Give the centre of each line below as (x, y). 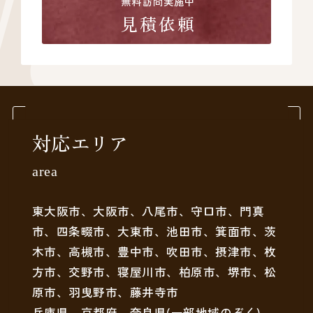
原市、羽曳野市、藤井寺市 (105, 292)
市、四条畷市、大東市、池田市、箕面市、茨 (154, 232)
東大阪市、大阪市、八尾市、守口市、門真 (148, 211)
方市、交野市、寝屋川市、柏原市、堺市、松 (154, 272)
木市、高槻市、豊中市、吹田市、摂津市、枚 (154, 252)
